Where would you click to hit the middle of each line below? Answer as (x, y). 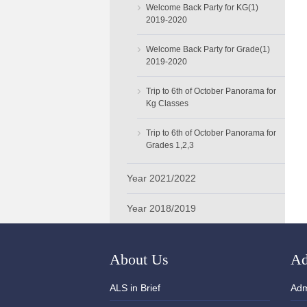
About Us (139, 260)
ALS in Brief (135, 288)
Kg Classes (167, 104)
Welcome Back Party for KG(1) (202, 8)
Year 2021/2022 (161, 179)
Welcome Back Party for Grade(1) (208, 50)
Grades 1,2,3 (170, 146)
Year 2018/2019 (161, 209)
